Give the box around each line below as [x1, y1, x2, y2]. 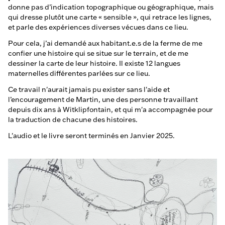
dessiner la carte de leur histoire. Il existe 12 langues [8, 59, 180, 68]
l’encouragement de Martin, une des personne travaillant [8, 95, 198, 104]
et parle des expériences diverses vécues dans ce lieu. [8, 23, 188, 32]
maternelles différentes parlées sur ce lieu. [8, 69, 150, 78]
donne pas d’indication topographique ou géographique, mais [8, 3, 213, 12]
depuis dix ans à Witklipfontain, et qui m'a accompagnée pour [8, 105, 213, 114]
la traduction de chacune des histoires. [8, 115, 138, 124]
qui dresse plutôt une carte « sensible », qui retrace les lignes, [8, 13, 211, 22]
